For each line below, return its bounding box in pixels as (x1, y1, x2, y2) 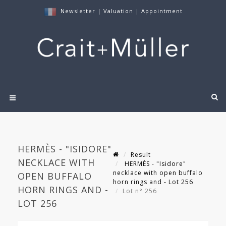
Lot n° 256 (123, 187, 159, 196)
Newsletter (60, 7, 95, 15)
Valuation (103, 7, 133, 15)
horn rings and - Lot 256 (113, 178, 193, 187)
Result (131, 150, 151, 159)
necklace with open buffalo (113, 168, 203, 178)
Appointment (141, 7, 183, 15)
